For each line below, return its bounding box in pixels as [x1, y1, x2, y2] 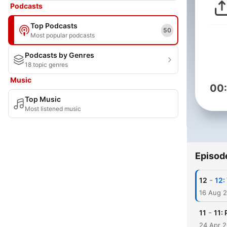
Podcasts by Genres [25, 51, 94, 59]
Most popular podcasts [30, 31, 95, 39]
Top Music [25, 95, 61, 103]
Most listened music [25, 105, 81, 112]
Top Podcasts [30, 21, 78, 30]
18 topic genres [25, 61, 68, 68]
